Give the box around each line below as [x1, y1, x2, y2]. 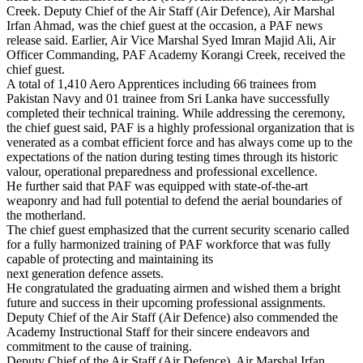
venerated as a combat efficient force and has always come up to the [6, 135, 352, 149]
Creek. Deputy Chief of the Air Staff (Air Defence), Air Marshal [6, 3, 335, 18]
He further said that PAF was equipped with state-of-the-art [6, 178, 308, 193]
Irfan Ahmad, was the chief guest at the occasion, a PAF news [6, 18, 322, 32]
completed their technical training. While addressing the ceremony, [6, 105, 345, 120]
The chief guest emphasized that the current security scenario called [6, 222, 349, 237]
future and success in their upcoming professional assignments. [6, 295, 326, 310]
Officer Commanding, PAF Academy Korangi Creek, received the [6, 47, 345, 62]
